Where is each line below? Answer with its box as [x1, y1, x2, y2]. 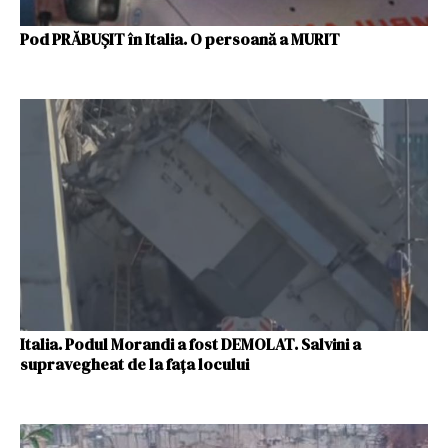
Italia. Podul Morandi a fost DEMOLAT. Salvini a [20, 333, 361, 355]
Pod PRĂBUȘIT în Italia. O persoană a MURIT [20, 27, 340, 50]
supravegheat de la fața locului [20, 353, 249, 375]
